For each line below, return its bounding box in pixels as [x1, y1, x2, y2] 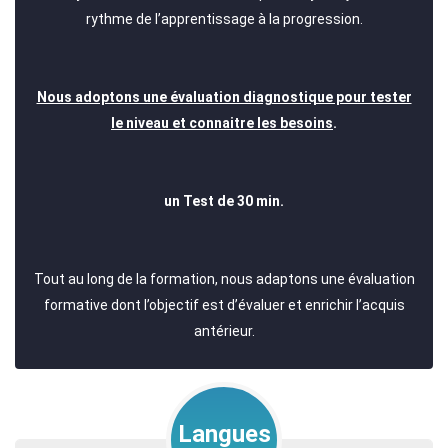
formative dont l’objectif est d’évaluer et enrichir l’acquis [43, 296, 405, 313]
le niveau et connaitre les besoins [111, 114, 333, 131]
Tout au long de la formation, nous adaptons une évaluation [33, 270, 415, 287]
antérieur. [193, 322, 255, 339]
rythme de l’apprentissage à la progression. [85, 10, 363, 27]
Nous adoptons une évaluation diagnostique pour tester [36, 88, 412, 105]
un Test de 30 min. [164, 192, 284, 209]
